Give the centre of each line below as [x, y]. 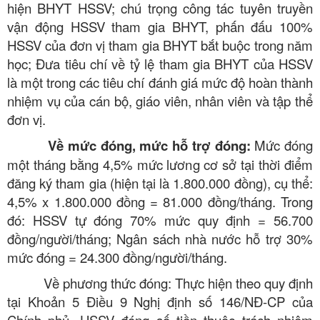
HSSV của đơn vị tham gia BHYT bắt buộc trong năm [160, 45]
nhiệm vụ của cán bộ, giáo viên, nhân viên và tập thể [160, 100]
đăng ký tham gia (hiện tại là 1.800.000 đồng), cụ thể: [160, 182]
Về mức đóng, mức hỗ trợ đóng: [149, 145]
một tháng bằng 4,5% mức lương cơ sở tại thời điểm [160, 164]
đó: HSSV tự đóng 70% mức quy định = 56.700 [160, 220]
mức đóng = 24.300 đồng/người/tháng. [117, 257]
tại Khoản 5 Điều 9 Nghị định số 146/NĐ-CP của [160, 301]
